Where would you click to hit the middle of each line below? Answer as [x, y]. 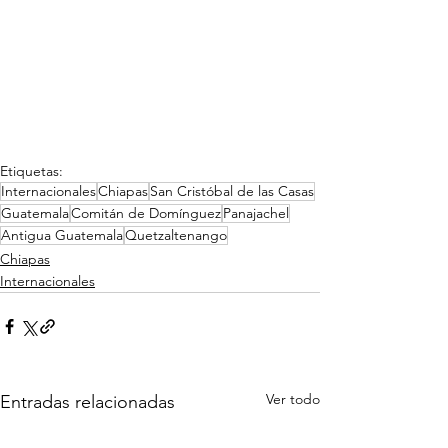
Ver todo [293, 399]
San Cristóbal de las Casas [232, 191]
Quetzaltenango [176, 235]
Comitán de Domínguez [146, 213]
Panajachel [256, 213]
